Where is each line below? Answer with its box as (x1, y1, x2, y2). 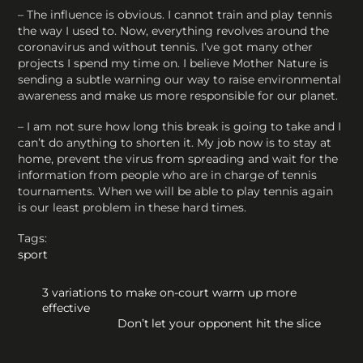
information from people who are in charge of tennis (18, 167, 318, 182)
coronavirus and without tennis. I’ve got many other (18, 39, 314, 54)
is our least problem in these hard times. (18, 199, 247, 215)
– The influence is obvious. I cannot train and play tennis (18, 6, 333, 22)
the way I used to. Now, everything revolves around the (18, 23, 330, 38)
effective (41, 300, 91, 315)
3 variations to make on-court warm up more (41, 284, 297, 300)
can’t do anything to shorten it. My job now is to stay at (18, 135, 332, 150)
